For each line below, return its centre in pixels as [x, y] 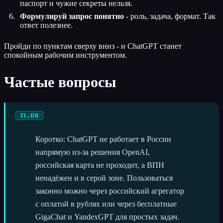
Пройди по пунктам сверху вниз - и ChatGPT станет [93, 46]
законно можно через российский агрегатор [110, 191]
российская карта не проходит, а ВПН [100, 165]
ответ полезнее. [46, 25]
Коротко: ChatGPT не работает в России [103, 139]
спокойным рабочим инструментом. [65, 55]
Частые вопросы [60, 82]
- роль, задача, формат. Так [170, 16]
